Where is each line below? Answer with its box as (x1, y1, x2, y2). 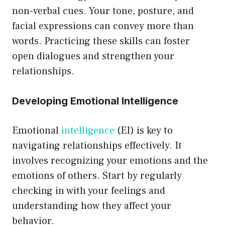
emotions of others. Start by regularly (12, 169, 182, 182)
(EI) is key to (115, 124, 173, 137)
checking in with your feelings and (12, 184, 165, 197)
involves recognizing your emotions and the (12, 154, 208, 167)
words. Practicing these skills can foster (12, 34, 190, 48)
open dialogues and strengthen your (12, 49, 174, 63)
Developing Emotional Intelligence (12, 94, 178, 107)
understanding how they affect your (12, 199, 171, 212)
